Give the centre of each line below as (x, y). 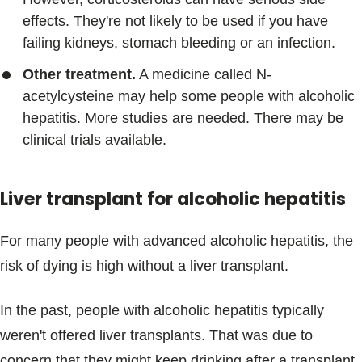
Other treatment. (79, 75)
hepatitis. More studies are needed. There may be (183, 118)
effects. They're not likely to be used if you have (175, 21)
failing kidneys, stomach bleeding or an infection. (179, 43)
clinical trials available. (95, 140)
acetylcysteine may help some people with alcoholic (189, 97)
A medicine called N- (204, 75)
